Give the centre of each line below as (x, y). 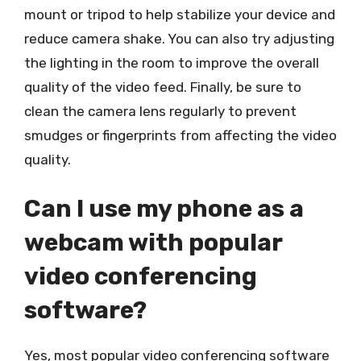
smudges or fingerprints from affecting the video (180, 135)
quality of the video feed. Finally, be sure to (163, 87)
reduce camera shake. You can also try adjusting (179, 38)
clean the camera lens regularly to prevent (160, 111)
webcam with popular (153, 243)
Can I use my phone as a (164, 209)
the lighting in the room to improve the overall (172, 62)
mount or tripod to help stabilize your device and (180, 14)
